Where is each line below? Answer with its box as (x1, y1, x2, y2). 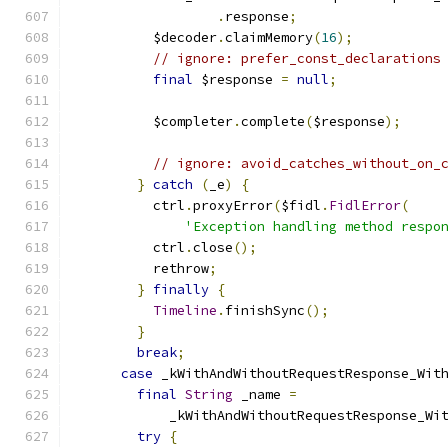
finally (153, 281, 209, 298)
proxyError (193, 197, 273, 214)
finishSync (225, 302, 305, 319)
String (185, 386, 233, 403)
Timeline (153, 302, 217, 319)
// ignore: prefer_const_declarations (153, 50, 441, 67)
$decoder (73, 29, 217, 46)
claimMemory (225, 29, 313, 46)
